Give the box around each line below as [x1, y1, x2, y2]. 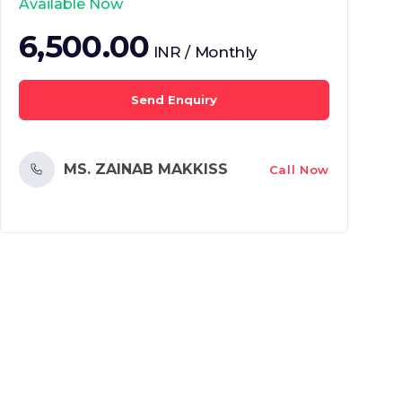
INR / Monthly [153, 43, 258, 61]
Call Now [268, 162, 329, 177]
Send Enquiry [131, 92, 217, 107]
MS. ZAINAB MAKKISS [64, 161, 228, 178]
